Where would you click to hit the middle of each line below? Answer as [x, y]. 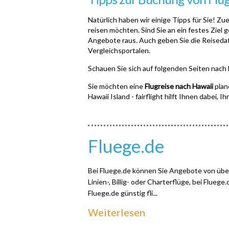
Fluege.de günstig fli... [123, 193]
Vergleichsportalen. [120, 50]
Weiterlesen [117, 212]
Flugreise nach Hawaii [179, 86]
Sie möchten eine [116, 86]
